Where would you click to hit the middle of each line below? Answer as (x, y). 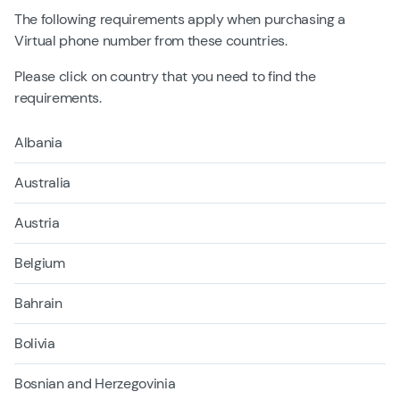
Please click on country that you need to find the (165, 76)
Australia (43, 182)
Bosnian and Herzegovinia (95, 383)
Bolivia (35, 343)
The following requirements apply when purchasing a (180, 19)
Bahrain (38, 303)
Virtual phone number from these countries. (151, 40)
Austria (37, 222)
